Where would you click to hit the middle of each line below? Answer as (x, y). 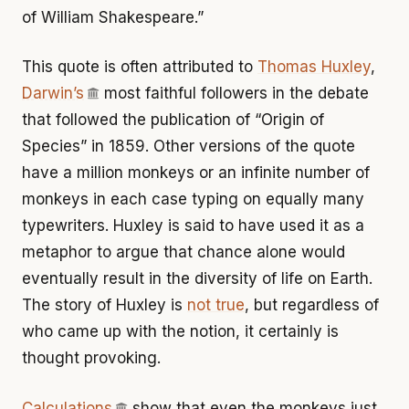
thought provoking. (91, 358)
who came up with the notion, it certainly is (180, 331)
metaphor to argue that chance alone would (184, 252)
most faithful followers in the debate (234, 93)
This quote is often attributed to (140, 67)
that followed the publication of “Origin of (173, 120)
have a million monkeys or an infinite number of (196, 173)
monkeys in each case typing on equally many (193, 199)
